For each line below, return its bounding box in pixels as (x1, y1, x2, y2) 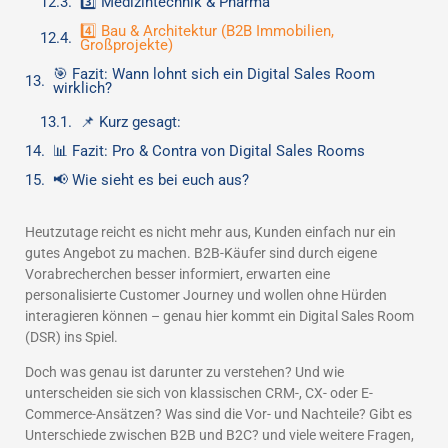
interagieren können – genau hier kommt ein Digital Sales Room (25, 308, 414, 324)
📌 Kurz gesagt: (80, 113, 181, 131)
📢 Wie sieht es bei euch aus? (53, 171, 249, 189)
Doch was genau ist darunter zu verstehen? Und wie (25, 364, 344, 381)
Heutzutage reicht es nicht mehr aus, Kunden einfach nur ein (25, 224, 396, 240)
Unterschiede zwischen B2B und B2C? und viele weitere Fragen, (25, 427, 414, 444)
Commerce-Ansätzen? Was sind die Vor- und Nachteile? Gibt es (25, 406, 412, 423)
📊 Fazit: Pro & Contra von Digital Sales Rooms (53, 142, 365, 160)
